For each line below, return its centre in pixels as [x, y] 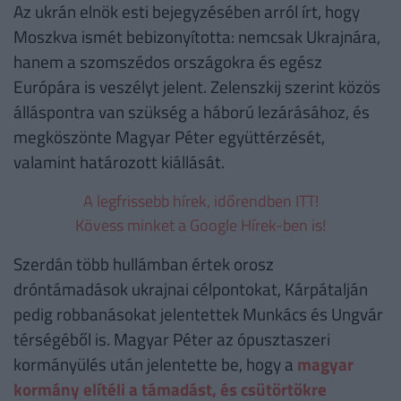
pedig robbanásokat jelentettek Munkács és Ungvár [198, 314]
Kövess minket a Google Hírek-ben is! [200, 226]
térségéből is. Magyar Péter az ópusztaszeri [172, 339]
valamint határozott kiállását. [119, 162]
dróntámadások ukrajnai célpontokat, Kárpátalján [191, 289]
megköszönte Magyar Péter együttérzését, [169, 137]
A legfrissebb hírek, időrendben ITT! [200, 201]
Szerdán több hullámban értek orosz [144, 264]
